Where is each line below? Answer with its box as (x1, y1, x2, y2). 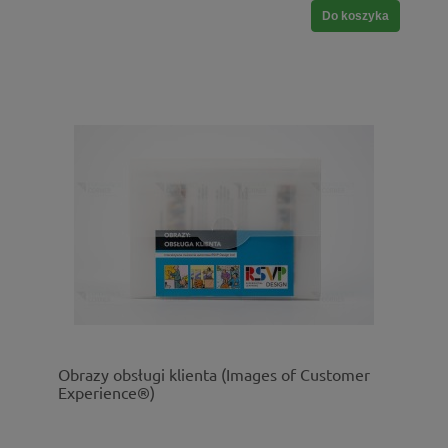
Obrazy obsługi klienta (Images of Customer (58, 364, 370, 385)
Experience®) (58, 382, 155, 403)
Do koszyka (322, 9, 389, 24)
